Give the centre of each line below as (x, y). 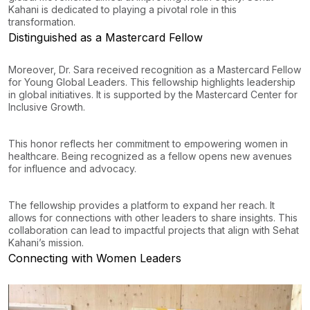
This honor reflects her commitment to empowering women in (148, 143)
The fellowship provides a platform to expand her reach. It (142, 205)
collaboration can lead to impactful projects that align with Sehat (154, 230)
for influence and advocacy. (72, 168)
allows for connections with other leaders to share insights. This (153, 217)
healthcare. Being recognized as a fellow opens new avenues (150, 156)
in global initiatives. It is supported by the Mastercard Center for (153, 94)
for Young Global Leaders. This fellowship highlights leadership (152, 82)
